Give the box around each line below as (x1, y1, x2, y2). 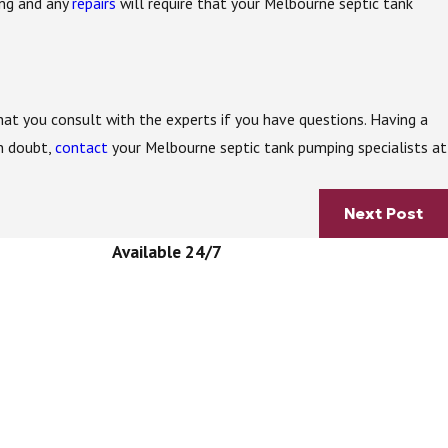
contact (55, 137, 109, 158)
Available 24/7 (112, 240, 222, 264)
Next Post (344, 203, 424, 223)
